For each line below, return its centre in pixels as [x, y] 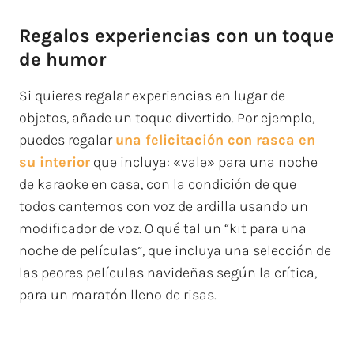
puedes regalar [67, 140]
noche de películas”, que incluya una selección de [175, 250]
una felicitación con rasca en [215, 140]
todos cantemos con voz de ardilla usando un [164, 206]
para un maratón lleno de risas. [118, 295]
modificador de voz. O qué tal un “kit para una [163, 228]
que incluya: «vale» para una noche [204, 162]
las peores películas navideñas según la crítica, [168, 273]
